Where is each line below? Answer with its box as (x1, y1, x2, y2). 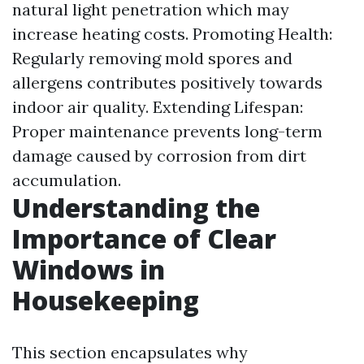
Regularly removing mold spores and (12, 48, 292, 68)
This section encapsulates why (12, 342, 248, 362)
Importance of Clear (12, 221, 276, 256)
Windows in (12, 252, 165, 287)
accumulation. (12, 170, 121, 190)
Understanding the (12, 190, 260, 225)
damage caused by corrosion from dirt (12, 145, 306, 166)
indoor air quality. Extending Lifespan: (12, 97, 303, 117)
